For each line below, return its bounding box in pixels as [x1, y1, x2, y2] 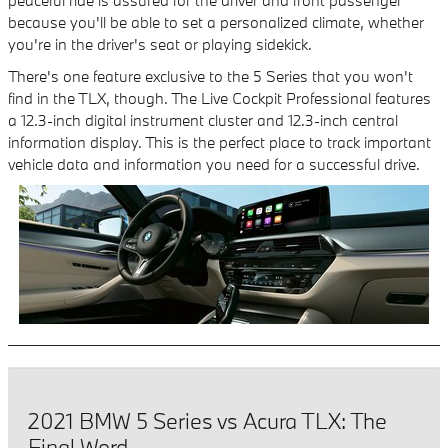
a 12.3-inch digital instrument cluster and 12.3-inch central [8, 109, 398, 130]
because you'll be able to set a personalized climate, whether [8, 11, 424, 32]
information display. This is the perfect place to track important [8, 131, 431, 152]
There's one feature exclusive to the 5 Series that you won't [8, 65, 413, 86]
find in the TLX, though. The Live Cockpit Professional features [8, 87, 431, 108]
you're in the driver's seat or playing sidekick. [8, 33, 312, 54]
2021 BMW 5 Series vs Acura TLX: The [28, 405, 387, 435]
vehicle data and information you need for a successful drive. [8, 153, 420, 174]
